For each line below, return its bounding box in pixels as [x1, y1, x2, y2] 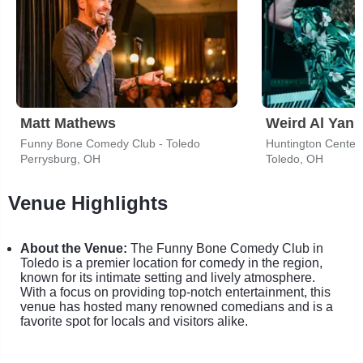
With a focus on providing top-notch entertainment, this [20, 284, 331, 299]
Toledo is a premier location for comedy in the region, [20, 255, 322, 270]
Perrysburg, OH [20, 152, 100, 165]
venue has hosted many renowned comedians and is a [20, 299, 333, 314]
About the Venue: [20, 241, 127, 255]
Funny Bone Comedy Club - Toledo [20, 136, 200, 150]
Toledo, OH [266, 152, 323, 165]
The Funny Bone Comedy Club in [127, 241, 323, 255]
